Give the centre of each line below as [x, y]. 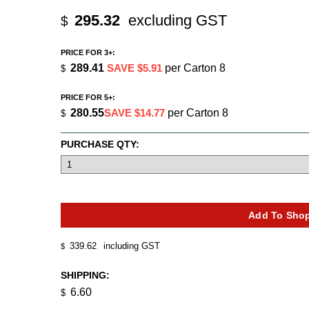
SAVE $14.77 [134, 113]
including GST [130, 246]
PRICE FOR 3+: [88, 53]
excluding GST [176, 20]
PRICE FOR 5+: [88, 98]
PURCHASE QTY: [100, 144]
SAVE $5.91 [134, 68]
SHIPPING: [85, 276]
